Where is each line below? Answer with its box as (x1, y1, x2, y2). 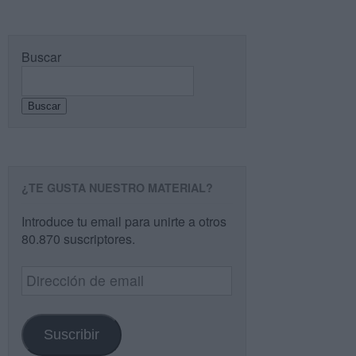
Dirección (21, 264, 75, 283)
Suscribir (43, 326, 99, 342)
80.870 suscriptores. (21, 230, 135, 249)
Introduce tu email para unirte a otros (21, 212, 226, 231)
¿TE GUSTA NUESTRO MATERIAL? (21, 179, 213, 195)
